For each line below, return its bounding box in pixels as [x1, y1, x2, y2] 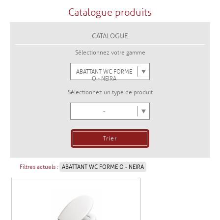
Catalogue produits [68, 6, 152, 19]
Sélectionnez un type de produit [67, 89, 153, 96]
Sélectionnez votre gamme [75, 49, 145, 56]
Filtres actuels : [20, 164, 58, 171]
